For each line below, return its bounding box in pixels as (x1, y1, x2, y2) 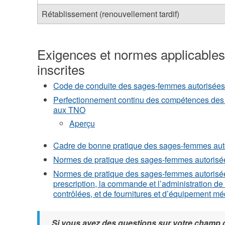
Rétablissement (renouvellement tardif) (41, 8, 179, 20)
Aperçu (69, 117, 95, 129)
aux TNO (53, 103, 85, 116)
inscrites (37, 60, 85, 79)
